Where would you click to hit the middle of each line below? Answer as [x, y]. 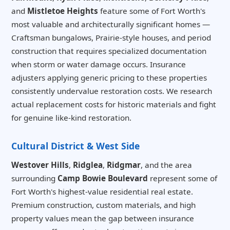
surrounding [34, 178]
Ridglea [88, 165]
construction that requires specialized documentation [109, 51]
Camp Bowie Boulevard [103, 178]
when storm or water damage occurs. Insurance [99, 64]
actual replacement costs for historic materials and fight [114, 104]
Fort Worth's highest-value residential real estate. [102, 192]
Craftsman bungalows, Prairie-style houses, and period [111, 38]
